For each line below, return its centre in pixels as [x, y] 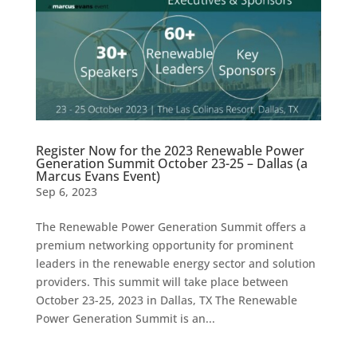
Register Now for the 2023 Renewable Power [170, 151]
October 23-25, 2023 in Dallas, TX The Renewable [166, 300]
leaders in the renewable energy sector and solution [175, 264]
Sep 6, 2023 [66, 192]
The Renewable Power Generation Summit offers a [171, 227]
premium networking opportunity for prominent [164, 245]
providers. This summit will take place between [162, 282]
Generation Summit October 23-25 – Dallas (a [171, 164]
